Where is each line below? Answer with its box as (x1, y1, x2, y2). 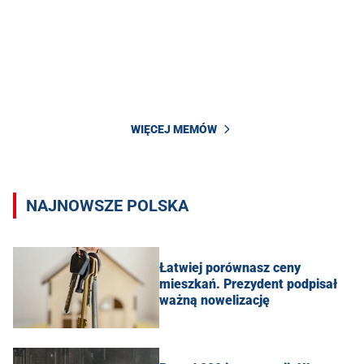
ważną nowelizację (159, 292, 270, 308)
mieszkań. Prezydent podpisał (159, 275, 337, 292)
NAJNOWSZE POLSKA (26, 196, 188, 216)
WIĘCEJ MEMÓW (131, 122, 217, 136)
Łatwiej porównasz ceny (159, 259, 301, 275)
